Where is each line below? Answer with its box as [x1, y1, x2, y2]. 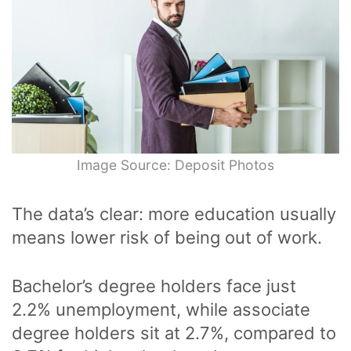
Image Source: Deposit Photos [77, 157, 274, 174]
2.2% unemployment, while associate [12, 299, 310, 320]
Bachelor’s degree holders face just [12, 276, 296, 297]
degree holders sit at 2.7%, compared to [12, 323, 336, 344]
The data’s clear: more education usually [12, 204, 336, 225]
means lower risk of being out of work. [12, 227, 327, 248]
